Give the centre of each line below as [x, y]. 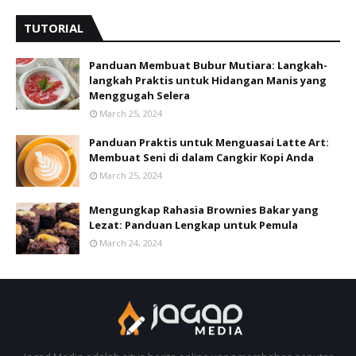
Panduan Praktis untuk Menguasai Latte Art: [209, 142]
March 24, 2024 [131, 243]
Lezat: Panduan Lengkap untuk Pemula [193, 225]
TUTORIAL [54, 28]
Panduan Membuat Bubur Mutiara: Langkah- [208, 65]
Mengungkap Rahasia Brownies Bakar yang [204, 210]
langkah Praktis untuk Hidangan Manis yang [208, 80]
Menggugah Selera [139, 95]
